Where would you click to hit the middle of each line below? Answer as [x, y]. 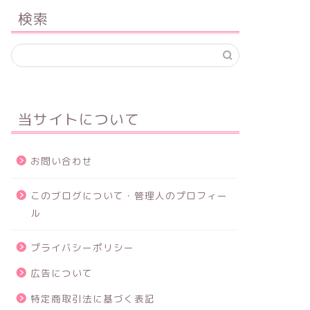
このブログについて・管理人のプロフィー [129, 195]
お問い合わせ [61, 161]
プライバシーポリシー [82, 247]
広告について [61, 273]
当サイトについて [79, 119]
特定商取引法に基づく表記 [92, 298]
